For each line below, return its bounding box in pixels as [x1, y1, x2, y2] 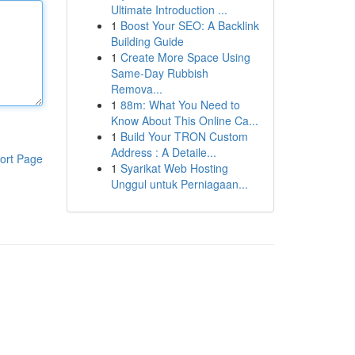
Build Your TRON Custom [120, 128, 248, 144]
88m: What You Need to [120, 97, 240, 113]
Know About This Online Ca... [110, 113, 258, 128]
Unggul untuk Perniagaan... [110, 176, 248, 192]
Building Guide [110, 33, 184, 49]
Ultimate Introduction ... [110, 2, 227, 17]
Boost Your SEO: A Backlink [120, 17, 259, 33]
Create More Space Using [120, 49, 250, 65]
